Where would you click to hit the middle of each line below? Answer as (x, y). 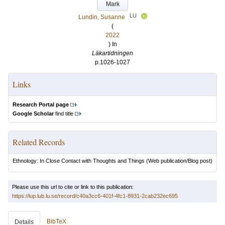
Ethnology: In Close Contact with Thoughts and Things (79, 161)
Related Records (39, 142)
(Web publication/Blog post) (179, 161)
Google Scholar (33, 114)
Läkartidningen (113, 53)
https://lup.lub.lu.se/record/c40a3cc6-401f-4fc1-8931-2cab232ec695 (95, 196)
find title (64, 114)
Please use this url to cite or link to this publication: (73, 187)
